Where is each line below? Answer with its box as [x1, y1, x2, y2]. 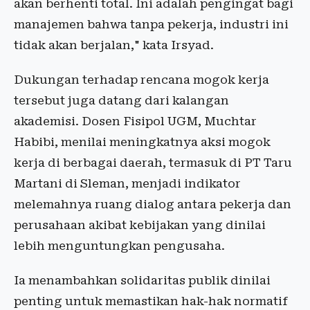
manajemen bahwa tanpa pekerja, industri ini [14, 17, 289, 32]
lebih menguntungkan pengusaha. [14, 239, 225, 253]
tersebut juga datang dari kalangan [14, 93, 229, 108]
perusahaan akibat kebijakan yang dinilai [14, 218, 266, 232]
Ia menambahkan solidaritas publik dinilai [14, 273, 271, 288]
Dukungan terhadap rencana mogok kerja [14, 73, 269, 87]
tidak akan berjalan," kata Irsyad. [14, 38, 214, 53]
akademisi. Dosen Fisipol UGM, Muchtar [14, 114, 257, 129]
